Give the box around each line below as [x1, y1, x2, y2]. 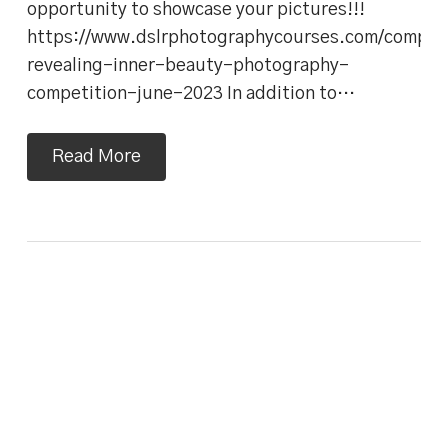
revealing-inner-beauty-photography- [26, 56, 349, 75]
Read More [51, 147, 141, 166]
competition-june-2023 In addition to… [26, 84, 355, 103]
